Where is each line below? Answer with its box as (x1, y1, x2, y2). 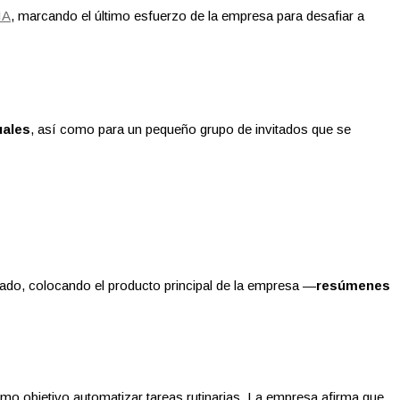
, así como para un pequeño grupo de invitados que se (30, 121, 351, 137)
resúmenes (316, 278, 390, 294)
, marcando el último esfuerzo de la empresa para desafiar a (11, 7, 364, 23)
